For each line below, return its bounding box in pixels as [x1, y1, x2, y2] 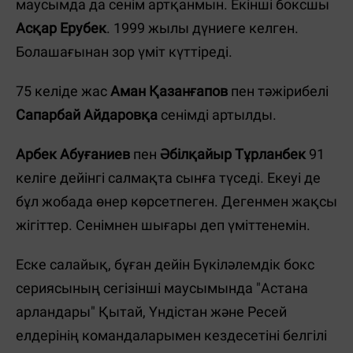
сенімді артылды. [158, 106, 280, 124]
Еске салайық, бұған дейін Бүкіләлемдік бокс [16, 256, 314, 273]
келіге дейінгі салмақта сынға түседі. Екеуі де [16, 169, 321, 187]
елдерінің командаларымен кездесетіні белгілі [16, 327, 327, 344]
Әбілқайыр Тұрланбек [157, 146, 306, 163]
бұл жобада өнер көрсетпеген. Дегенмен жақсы [16, 193, 337, 210]
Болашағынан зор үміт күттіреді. [16, 43, 232, 61]
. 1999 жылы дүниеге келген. [106, 20, 299, 37]
